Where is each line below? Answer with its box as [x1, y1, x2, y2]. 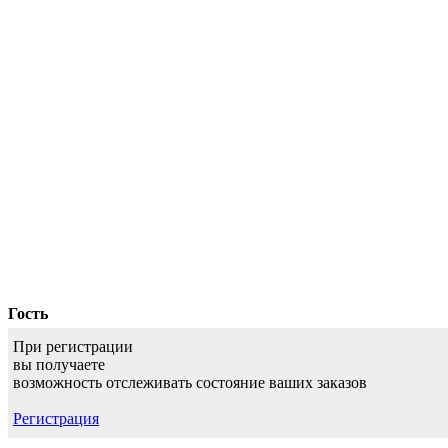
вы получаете [13, 355, 105, 373]
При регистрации [13, 337, 133, 355]
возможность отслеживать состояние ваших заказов [13, 373, 367, 391]
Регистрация [13, 409, 99, 427]
